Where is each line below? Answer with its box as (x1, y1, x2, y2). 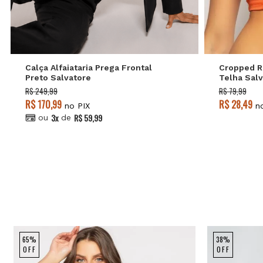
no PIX (62, 100, 90, 110)
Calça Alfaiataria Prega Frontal (25, 62, 152, 72)
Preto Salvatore (25, 72, 91, 82)
